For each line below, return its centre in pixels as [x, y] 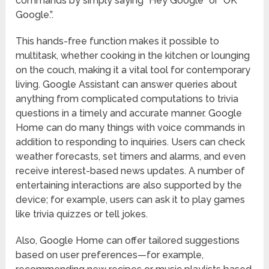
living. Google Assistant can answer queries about [127, 85]
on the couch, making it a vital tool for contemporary [133, 70]
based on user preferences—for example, [110, 255]
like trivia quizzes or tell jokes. [82, 214]
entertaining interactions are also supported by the [129, 186]
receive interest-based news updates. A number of [131, 171]
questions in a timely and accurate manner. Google [129, 113]
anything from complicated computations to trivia [127, 99]
